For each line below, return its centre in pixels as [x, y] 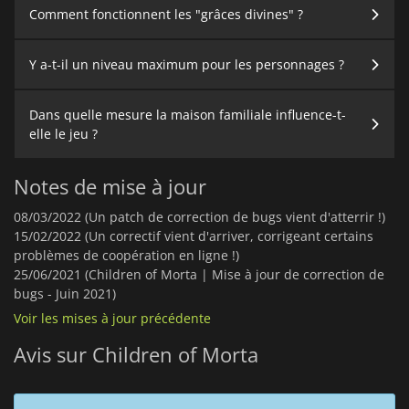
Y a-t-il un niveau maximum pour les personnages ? [187, 65]
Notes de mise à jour [110, 187]
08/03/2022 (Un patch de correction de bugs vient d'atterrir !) [199, 217]
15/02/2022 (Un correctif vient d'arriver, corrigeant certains [194, 236]
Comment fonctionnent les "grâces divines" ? [166, 15]
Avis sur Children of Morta [136, 355]
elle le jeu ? [63, 134]
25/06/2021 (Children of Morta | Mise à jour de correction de [199, 275]
